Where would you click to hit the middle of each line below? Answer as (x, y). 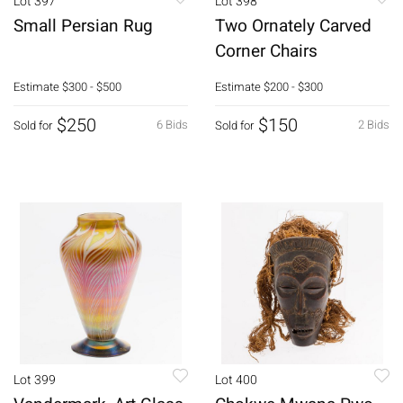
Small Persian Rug (83, 26)
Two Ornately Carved (293, 26)
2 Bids (374, 124)
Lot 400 (236, 380)
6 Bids (172, 124)
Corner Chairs (266, 51)
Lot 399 (35, 380)
